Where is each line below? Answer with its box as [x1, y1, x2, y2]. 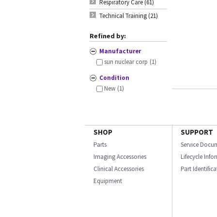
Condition [99, 74, 129, 82]
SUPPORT [181, 127, 213, 137]
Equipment [93, 177, 122, 185]
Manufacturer [99, 47, 141, 55]
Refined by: [90, 31, 126, 40]
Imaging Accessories [93, 153, 146, 161]
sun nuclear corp [104, 58, 148, 66]
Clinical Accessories [93, 165, 144, 173]
